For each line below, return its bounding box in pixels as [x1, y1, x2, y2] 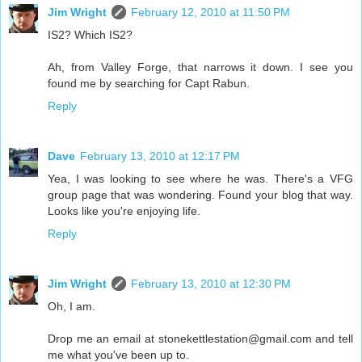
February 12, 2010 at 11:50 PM [131, 6, 290, 19]
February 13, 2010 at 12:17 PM [80, 149, 240, 163]
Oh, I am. [48, 300, 95, 314]
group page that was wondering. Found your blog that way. [48, 188, 353, 202]
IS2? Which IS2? [48, 28, 133, 42]
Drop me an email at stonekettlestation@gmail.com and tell [48, 332, 353, 346]
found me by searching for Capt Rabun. [48, 77, 250, 90]
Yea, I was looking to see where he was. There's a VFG [48, 172, 353, 186]
